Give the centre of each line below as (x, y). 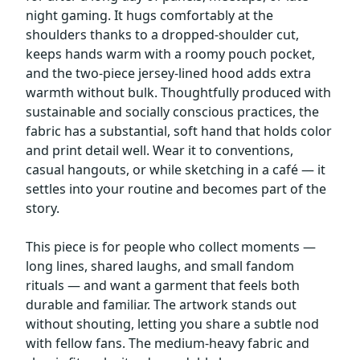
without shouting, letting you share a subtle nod (172, 323)
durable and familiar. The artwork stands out (161, 304)
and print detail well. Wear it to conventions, (160, 150)
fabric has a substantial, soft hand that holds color (179, 131)
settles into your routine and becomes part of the (176, 188)
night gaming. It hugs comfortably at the (149, 15)
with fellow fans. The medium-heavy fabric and (168, 343)
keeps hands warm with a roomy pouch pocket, (170, 53)
